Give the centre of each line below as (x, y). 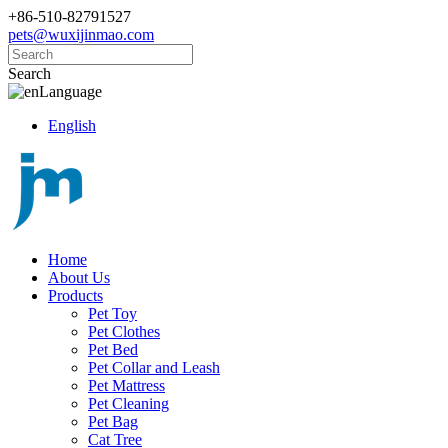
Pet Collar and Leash (154, 367)
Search (29, 73)
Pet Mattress (126, 385)
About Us (79, 277)
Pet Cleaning (128, 403)
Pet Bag (113, 421)
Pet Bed (113, 349)
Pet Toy (112, 313)
